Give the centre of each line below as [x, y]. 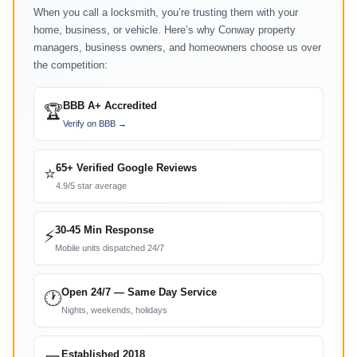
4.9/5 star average [91, 186]
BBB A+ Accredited [110, 106]
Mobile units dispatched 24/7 [110, 248]
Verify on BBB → [95, 124]
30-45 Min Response [104, 230]
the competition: [71, 65]
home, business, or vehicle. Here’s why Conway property [165, 30]
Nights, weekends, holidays [114, 310]
